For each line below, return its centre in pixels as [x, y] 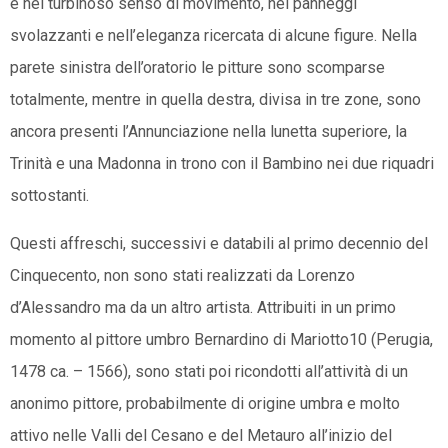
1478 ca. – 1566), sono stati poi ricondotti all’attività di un [209, 371]
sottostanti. [49, 195]
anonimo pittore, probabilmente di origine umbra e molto [205, 403]
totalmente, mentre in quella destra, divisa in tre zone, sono [215, 99]
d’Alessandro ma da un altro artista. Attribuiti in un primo [203, 307]
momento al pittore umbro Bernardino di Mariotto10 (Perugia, [221, 339]
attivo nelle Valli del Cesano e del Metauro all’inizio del [201, 435]
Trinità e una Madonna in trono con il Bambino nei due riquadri [222, 163]
